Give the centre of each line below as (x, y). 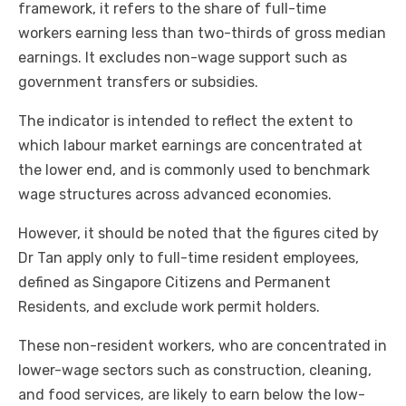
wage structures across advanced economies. (175, 195)
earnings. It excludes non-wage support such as (183, 58)
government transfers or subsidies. (138, 82)
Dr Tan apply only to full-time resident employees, (188, 258)
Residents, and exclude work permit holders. (169, 307)
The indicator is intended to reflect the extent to (185, 121)
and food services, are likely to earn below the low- (192, 395)
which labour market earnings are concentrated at (190, 146)
